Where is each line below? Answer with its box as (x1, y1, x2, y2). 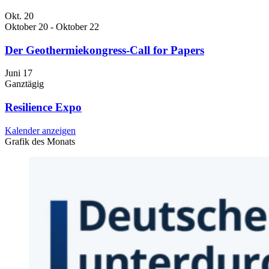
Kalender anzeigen (5, 125, 76, 136)
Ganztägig (5, 79, 44, 89)
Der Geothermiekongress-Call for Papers (5, 43, 204, 56)
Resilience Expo (5, 101, 82, 113)
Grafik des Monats (5, 136, 75, 147)
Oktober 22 (56, 21, 99, 32)
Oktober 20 (5, 21, 48, 32)
